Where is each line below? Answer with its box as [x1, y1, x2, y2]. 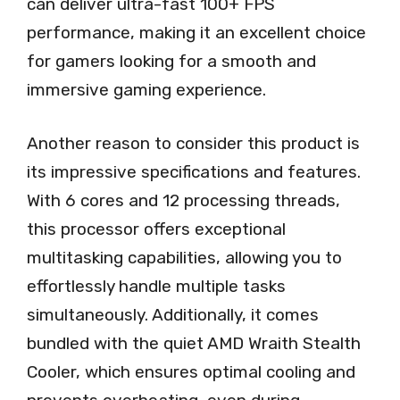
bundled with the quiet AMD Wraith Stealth [27, 333, 361, 354]
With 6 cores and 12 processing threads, [27, 190, 340, 211]
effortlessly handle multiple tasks [27, 276, 286, 296]
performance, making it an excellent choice [27, 21, 366, 43]
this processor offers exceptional [27, 219, 286, 239]
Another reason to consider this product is [27, 133, 360, 154]
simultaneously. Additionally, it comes [27, 304, 319, 325]
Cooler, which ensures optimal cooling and [27, 362, 355, 382]
